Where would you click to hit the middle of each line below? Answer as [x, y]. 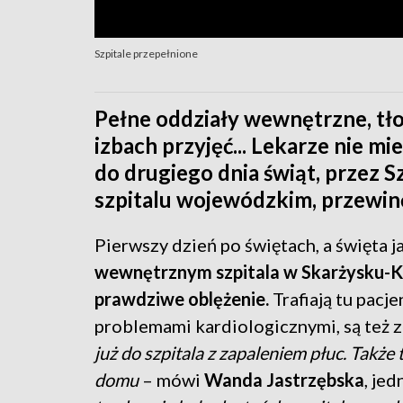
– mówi [171, 379]
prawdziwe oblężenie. [182, 298]
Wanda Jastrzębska [284, 379]
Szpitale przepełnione [146, 53]
